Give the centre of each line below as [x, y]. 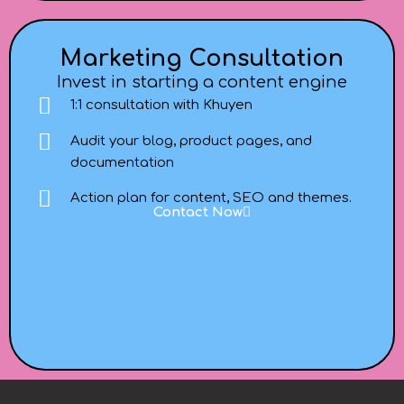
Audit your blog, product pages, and [192, 141]
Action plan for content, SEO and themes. [211, 198]
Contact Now [198, 212]
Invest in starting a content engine [202, 82]
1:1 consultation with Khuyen [162, 106]
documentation [123, 162]
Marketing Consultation [202, 58]
